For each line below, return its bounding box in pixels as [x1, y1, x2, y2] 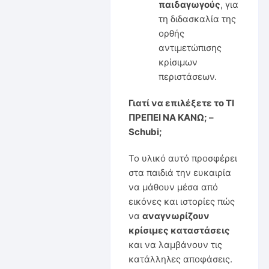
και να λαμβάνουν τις [128, 238, 222, 250]
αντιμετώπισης [158, 41, 222, 53]
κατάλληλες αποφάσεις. [128, 253, 232, 265]
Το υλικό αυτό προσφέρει [128, 152, 237, 164]
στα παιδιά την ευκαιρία [128, 166, 231, 178]
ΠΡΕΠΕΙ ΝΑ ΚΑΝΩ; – [128, 111, 214, 123]
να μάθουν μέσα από [128, 181, 218, 193]
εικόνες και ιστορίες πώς [128, 195, 235, 207]
